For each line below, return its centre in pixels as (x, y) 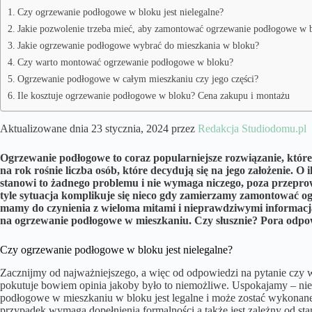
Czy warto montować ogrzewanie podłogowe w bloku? (125, 62)
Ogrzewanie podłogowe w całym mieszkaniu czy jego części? (138, 79)
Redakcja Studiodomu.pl (252, 129)
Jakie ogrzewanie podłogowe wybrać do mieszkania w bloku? (138, 46)
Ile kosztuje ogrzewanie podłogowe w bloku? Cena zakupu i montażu (153, 96)
